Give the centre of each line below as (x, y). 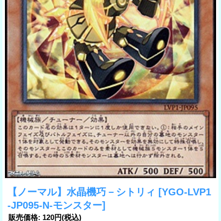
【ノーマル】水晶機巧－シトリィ (83, 192)
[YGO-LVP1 (185, 192)
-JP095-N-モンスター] (56, 205)
